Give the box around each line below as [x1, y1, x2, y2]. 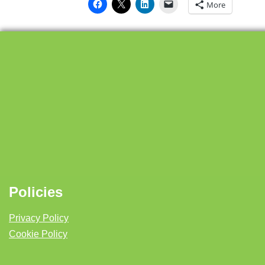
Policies [9, 184, 63, 200]
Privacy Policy [9, 213, 69, 223]
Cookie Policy [9, 229, 67, 239]
